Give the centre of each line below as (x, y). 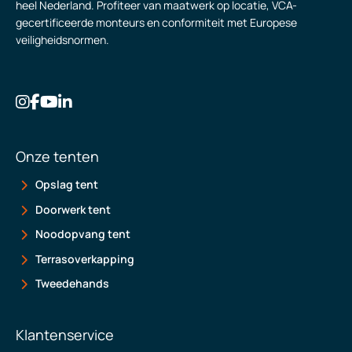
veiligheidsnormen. (62, 40)
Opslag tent (67, 184)
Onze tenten (57, 156)
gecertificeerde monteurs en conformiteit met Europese (156, 22)
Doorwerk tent (73, 209)
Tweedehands (72, 283)
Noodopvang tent (83, 234)
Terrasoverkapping (85, 258)
